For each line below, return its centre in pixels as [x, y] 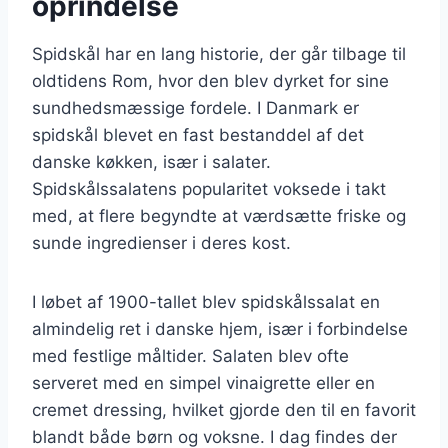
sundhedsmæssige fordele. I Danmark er [195, 107]
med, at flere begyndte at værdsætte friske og [219, 215]
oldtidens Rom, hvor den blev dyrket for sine [210, 80]
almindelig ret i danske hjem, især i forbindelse [220, 328]
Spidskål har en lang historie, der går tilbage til [219, 53]
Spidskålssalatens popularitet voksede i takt [209, 188]
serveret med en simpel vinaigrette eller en [203, 382]
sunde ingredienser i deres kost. [161, 242]
